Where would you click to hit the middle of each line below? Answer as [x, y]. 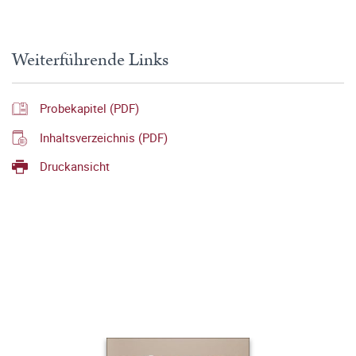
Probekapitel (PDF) [89, 108]
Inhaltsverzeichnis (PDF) [104, 137]
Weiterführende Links [90, 60]
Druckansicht [75, 166]
